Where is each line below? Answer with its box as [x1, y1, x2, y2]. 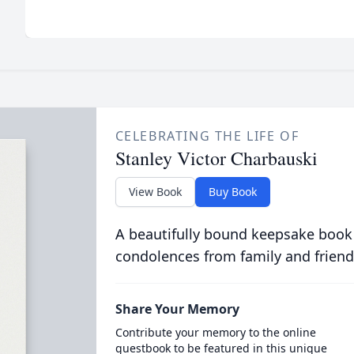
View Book [128, 184, 182, 199]
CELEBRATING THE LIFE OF [115, 127, 299, 145]
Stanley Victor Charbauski [115, 145, 318, 171]
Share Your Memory [115, 300, 239, 318]
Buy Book [208, 184, 257, 199]
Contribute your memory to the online [115, 325, 316, 340]
